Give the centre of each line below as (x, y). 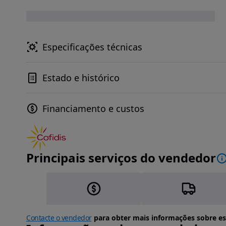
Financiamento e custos (93, 108)
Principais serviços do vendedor (121, 158)
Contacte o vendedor (59, 218)
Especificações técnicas (92, 47)
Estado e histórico (81, 78)
